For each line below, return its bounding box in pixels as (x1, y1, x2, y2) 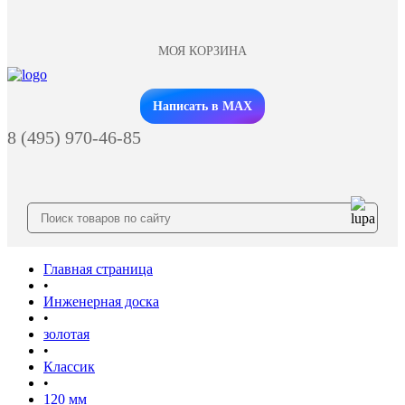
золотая (43, 326, 89, 342)
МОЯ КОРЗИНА (158, 44, 247, 58)
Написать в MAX (153, 99, 252, 113)
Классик (43, 359, 95, 374)
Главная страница (43, 261, 153, 277)
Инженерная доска (43, 294, 159, 309)
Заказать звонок (174, 89, 231, 98)
